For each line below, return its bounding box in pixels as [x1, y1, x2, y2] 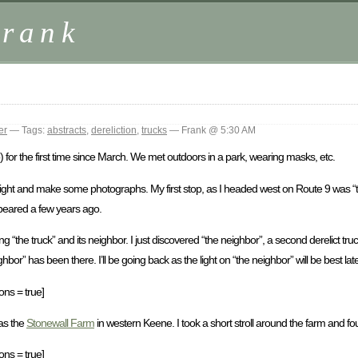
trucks [141, 125, 167, 136]
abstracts [47, 125, 86, 136]
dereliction [91, 125, 137, 136]
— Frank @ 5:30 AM [167, 125, 256, 136]
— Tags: [7, 125, 47, 136]
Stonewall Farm [26, 316, 94, 329]
